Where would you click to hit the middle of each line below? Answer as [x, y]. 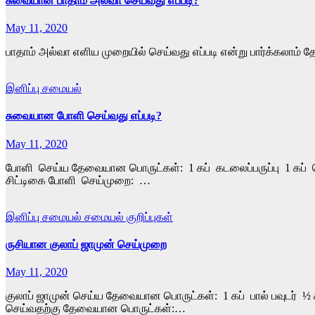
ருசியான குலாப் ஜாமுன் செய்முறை [86, 244]
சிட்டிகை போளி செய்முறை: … [78, 180]
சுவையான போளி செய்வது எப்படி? [84, 116]
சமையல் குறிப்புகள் [129, 217]
